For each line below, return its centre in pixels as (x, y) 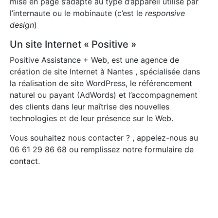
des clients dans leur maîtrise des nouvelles (90, 107)
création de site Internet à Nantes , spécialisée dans (105, 72)
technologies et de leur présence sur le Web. (91, 118)
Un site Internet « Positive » (73, 45)
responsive (165, 13)
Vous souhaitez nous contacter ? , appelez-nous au (104, 138)
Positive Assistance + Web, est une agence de (94, 60)
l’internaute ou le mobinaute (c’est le (77, 13)
